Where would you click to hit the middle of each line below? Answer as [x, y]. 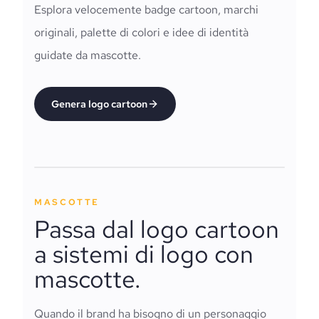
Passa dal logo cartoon [157, 229]
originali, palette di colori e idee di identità [141, 32]
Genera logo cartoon [99, 104]
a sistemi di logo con [144, 254]
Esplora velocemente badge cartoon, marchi [146, 10]
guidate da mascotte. [88, 55]
